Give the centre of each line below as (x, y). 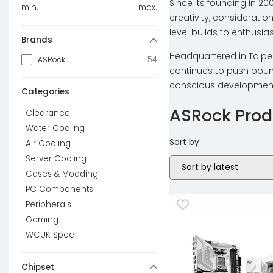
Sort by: (185, 143)
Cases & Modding (62, 174)
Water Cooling (55, 129)
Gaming (42, 220)
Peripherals (48, 205)
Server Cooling (56, 159)
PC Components (59, 190)
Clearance (48, 113)
